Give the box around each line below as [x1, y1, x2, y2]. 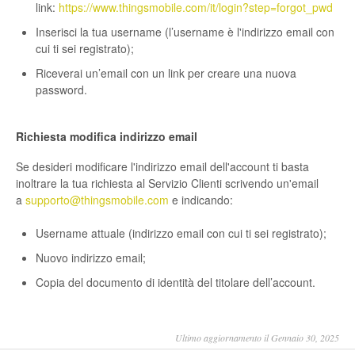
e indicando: [169, 192, 233, 208]
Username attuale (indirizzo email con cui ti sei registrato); [36, 225, 326, 242]
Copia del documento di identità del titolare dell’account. [36, 274, 315, 291]
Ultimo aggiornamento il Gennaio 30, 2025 [175, 331, 339, 345]
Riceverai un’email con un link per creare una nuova [36, 65, 296, 82]
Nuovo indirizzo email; [36, 250, 146, 266]
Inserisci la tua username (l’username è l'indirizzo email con [36, 24, 334, 40]
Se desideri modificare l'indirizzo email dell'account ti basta [16, 158, 309, 175]
